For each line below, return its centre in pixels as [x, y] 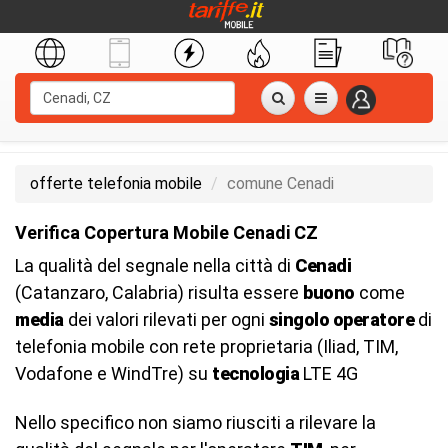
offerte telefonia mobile [116, 183]
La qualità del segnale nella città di [155, 265]
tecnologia [255, 373]
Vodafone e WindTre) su [113, 373]
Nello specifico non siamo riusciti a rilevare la [195, 422]
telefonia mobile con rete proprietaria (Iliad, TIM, [206, 346]
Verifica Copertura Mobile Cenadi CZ [166, 232]
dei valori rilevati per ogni [166, 319]
